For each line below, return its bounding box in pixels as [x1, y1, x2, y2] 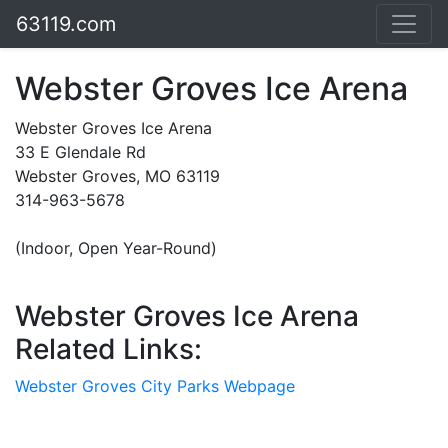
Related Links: [15, 332, 202, 366]
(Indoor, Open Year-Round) [15, 238, 217, 258]
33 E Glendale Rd [15, 142, 146, 162]
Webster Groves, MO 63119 [15, 166, 220, 186]
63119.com [16, 12, 116, 36]
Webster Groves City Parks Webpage [15, 376, 295, 396]
